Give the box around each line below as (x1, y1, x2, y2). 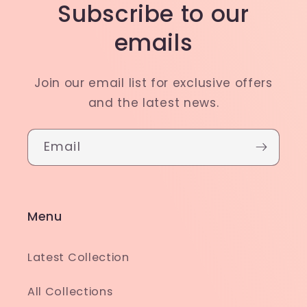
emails (114, 26, 193, 59)
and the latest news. (88, 94, 219, 111)
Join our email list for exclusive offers (34, 74, 273, 91)
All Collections (27, 283, 113, 299)
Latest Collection (27, 249, 130, 265)
